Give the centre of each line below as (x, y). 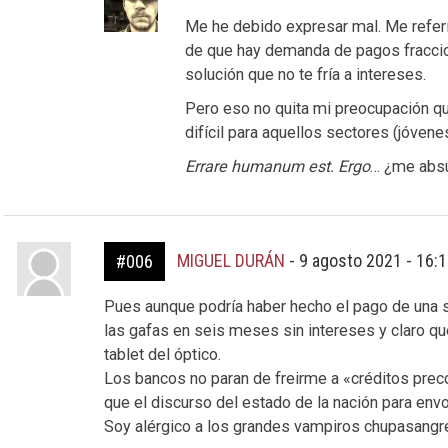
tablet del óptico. (162, 354)
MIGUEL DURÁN (230, 260)
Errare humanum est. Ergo (278, 166)
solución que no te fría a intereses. (306, 74)
